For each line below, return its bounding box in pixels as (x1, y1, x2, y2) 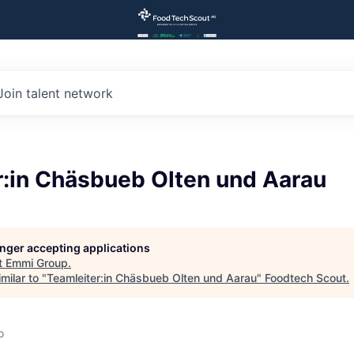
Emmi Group (6, 256, 68, 269)
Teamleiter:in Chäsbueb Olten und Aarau (47, 271, 257, 284)
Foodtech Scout (265, 271, 346, 284)
